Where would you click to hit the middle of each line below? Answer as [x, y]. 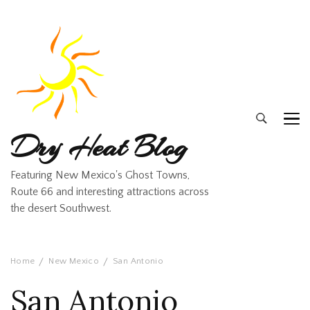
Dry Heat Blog [99, 147]
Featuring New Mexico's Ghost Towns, [100, 175]
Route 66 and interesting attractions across [110, 192]
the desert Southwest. [61, 208]
